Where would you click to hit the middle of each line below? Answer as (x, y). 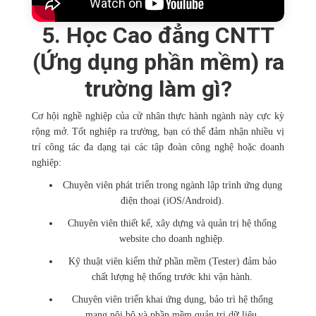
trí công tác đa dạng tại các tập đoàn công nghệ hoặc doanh (158, 147)
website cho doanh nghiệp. (172, 239)
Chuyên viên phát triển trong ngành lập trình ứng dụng (172, 186)
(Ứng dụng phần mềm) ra (158, 62)
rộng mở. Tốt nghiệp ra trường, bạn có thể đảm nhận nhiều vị (158, 132)
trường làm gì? (158, 89)
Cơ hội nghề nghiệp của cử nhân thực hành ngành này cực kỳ (158, 116)
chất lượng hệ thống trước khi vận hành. (172, 277)
